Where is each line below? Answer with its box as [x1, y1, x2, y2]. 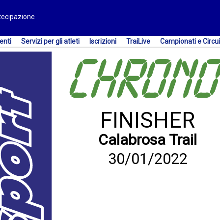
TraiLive [126, 37, 150, 45]
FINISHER [100, 108, 195, 134]
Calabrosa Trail [98, 131, 197, 148]
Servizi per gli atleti [21, 37, 80, 45]
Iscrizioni [89, 37, 116, 45]
